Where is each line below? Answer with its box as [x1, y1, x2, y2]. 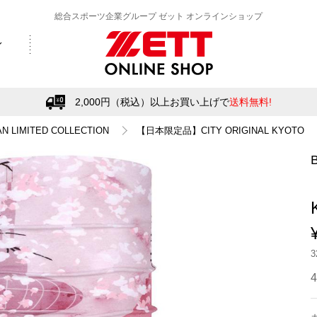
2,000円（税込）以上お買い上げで [74, 96, 229, 108]
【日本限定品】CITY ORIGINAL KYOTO [137, 126, 304, 136]
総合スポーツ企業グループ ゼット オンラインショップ [54, 11, 263, 21]
